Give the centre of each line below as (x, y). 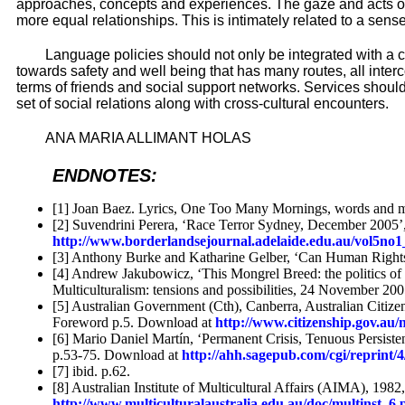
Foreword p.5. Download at (134, 323)
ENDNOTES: (105, 176)
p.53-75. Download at (117, 355)
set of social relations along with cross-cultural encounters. (202, 104)
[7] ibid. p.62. (91, 372)
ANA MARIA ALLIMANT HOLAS (148, 138)
